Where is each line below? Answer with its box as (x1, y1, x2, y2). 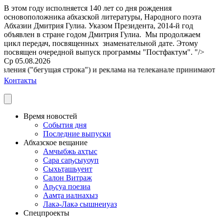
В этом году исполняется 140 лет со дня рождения (4, 4, 172, 12)
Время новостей (23, 112, 77, 120)
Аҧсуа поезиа (43, 182, 90, 191)
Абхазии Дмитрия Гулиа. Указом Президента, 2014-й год (4, 22, 193, 30)
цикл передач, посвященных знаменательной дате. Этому (4, 39, 200, 47)
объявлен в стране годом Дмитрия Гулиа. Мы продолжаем (4, 30, 200, 39)
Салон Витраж (43, 174, 92, 182)
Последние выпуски (43, 130, 111, 138)
